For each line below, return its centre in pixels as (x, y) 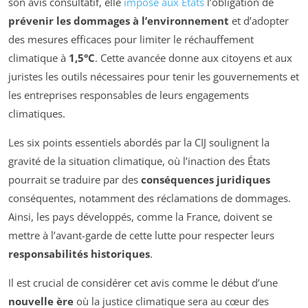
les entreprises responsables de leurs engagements (129, 95)
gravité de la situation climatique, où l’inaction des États (139, 161)
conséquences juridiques (206, 179)
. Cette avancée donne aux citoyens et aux (194, 57)
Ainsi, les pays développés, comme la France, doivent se (140, 216)
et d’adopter (259, 20)
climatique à (38, 57)
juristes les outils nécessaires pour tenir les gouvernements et (154, 76)
